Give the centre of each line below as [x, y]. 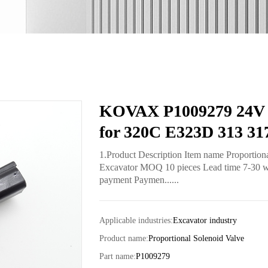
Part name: [118, 257]
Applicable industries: [136, 221]
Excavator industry [205, 221]
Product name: [124, 239]
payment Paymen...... [139, 180]
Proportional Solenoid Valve [197, 239]
